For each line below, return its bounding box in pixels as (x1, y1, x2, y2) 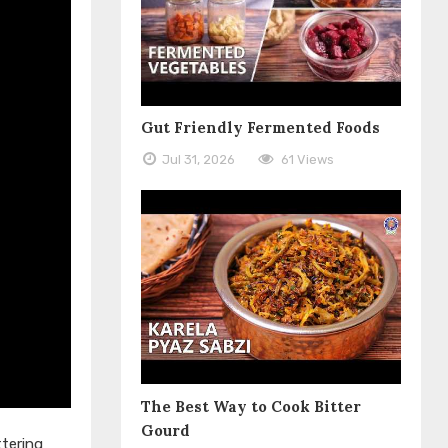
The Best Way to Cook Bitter (141, 396, 362, 416)
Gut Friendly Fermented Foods (141, 117, 381, 137)
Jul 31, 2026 (162, 151, 236, 167)
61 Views (281, 151, 335, 167)
